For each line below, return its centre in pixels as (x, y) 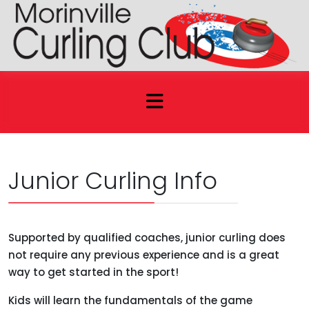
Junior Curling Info (113, 181)
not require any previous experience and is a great (144, 255)
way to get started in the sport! (93, 272)
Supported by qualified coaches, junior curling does (147, 238)
